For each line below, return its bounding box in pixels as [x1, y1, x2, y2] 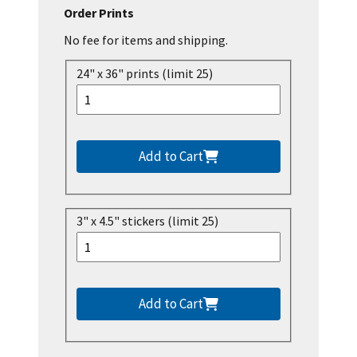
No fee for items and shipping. [64, 32, 228, 49]
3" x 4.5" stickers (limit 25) [76, 213, 218, 229]
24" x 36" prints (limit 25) [76, 65, 213, 81]
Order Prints [64, 5, 134, 22]
